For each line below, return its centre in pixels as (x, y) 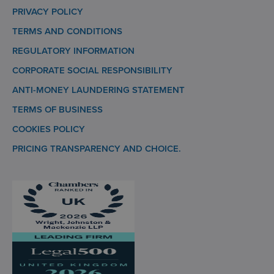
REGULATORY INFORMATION (73, 50)
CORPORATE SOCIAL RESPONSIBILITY (92, 70)
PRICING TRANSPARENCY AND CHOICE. (97, 148)
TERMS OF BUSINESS (57, 109)
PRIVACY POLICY (48, 11)
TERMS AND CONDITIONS (67, 31)
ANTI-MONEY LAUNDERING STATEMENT (98, 90)
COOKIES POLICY (49, 129)
